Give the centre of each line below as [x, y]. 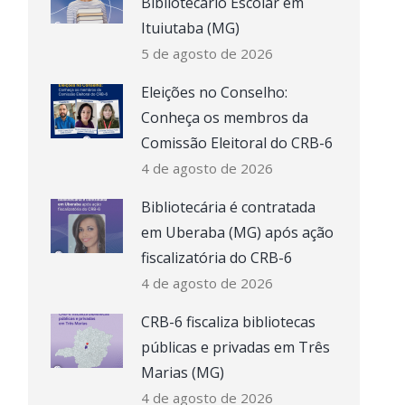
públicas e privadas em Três [235, 347]
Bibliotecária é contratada [228, 207]
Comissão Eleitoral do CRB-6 [236, 143]
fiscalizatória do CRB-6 [216, 258]
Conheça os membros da [224, 118]
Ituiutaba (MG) [190, 28]
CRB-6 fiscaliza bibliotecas [228, 322]
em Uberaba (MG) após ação [237, 232]
